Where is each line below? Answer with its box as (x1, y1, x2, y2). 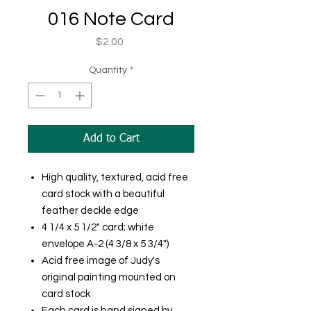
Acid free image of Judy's (42, 255, 160, 266)
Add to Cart (83, 133, 140, 144)
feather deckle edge (42, 205, 139, 216)
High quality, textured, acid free (42, 172, 188, 183)
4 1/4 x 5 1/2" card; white (42, 222, 154, 233)
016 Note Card (48, 9, 174, 29)
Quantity (89, 65, 127, 75)
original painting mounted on (42, 272, 176, 283)
